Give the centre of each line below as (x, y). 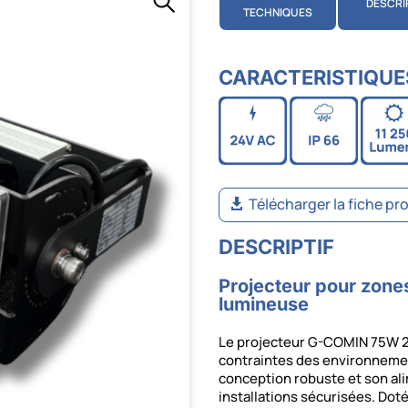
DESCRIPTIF (277, 247)
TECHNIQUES (278, 13)
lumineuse (264, 305)
